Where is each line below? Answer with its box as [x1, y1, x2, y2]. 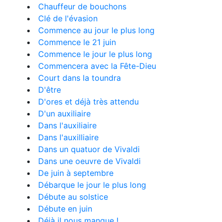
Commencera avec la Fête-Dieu [38, 61, 156, 71]
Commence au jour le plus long [38, 25, 155, 35]
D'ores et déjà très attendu [38, 97, 139, 107]
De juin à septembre [38, 168, 113, 178]
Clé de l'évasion [38, 13, 98, 23]
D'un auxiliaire [38, 109, 91, 118]
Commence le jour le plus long [38, 49, 152, 59]
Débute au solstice [38, 192, 108, 202]
